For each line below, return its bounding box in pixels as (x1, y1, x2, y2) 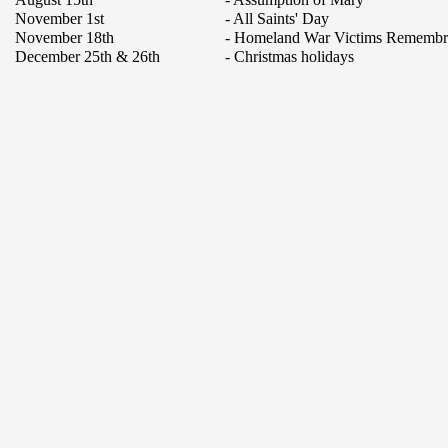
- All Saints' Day (225, 10, 329, 27)
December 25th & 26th (15, 48, 160, 65)
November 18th (15, 29, 114, 46)
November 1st (15, 10, 104, 27)
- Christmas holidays (225, 48, 354, 65)
